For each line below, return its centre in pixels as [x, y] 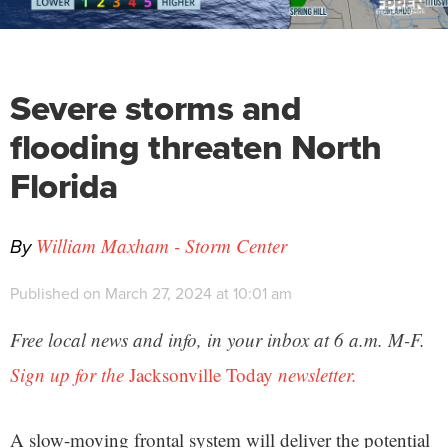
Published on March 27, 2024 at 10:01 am [151, 293]
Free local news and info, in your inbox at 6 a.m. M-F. [217, 339]
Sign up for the [69, 374]
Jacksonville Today [201, 374]
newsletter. [315, 374]
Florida [64, 186]
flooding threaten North [196, 147]
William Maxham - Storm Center [161, 245]
